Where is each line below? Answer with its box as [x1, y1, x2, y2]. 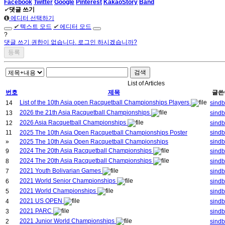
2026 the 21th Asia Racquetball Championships [20, 109, 151, 117]
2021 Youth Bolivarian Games [20, 167, 102, 175]
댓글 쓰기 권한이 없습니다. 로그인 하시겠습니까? [4, 39, 137, 46]
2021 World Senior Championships [20, 177, 117, 185]
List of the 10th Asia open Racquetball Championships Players [20, 99, 191, 106]
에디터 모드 [60, 23, 91, 31]
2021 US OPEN [20, 197, 64, 205]
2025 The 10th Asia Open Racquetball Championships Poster [20, 129, 187, 137]
